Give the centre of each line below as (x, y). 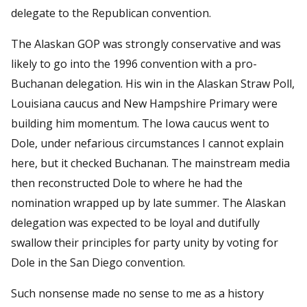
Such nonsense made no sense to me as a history (137, 293)
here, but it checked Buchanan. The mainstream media (150, 163)
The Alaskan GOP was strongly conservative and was (146, 44)
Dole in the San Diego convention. (98, 262)
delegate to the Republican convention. (111, 13)
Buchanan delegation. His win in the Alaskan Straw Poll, (153, 83)
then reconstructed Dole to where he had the (127, 183)
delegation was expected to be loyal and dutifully (135, 222)
